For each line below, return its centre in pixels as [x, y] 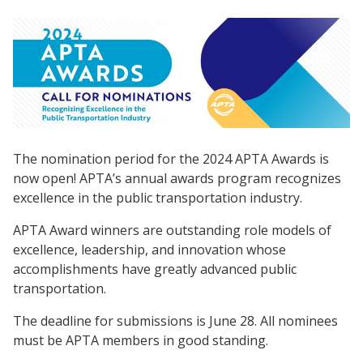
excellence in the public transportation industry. [158, 197]
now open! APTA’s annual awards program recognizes [177, 178]
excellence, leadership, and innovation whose [149, 249]
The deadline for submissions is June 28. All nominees [175, 320]
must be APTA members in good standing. [141, 340]
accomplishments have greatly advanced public [155, 269]
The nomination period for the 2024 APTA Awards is [171, 158]
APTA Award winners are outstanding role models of [172, 230]
